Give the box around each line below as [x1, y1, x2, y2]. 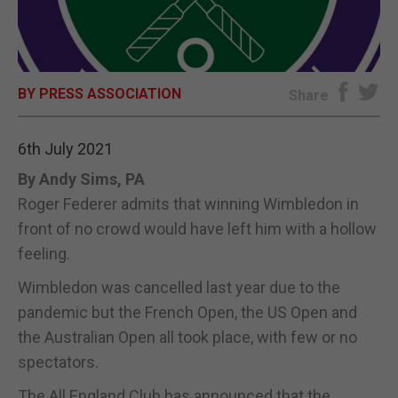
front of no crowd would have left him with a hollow [18, 219, 377, 238]
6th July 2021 [18, 139, 113, 158]
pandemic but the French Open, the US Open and [18, 302, 357, 322]
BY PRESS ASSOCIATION [18, 84, 181, 102]
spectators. [18, 352, 99, 371]
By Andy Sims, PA [18, 169, 145, 188]
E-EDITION [164, 23, 234, 42]
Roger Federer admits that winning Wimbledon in [18, 194, 359, 213]
